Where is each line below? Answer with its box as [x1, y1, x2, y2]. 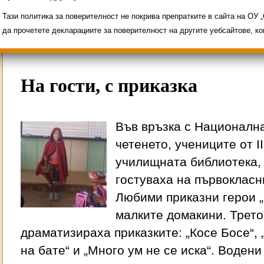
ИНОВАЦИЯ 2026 [40, 10, 120, 20]
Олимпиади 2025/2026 [134, 10, 236, 20]
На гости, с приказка [21, 75, 197, 96]
